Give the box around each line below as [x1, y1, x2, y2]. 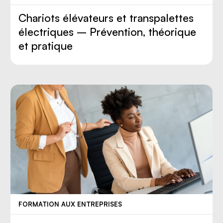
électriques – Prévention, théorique [18, 25, 197, 39]
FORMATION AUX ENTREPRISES [18, 200, 122, 209]
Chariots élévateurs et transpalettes [18, 11, 194, 25]
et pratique [18, 39, 73, 53]
